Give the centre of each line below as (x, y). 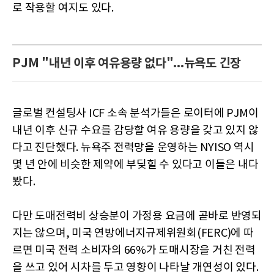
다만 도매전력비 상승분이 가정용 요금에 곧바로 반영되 (137, 217)
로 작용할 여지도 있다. (63, 9)
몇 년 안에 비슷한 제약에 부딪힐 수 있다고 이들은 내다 (135, 165)
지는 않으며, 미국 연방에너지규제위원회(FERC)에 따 (133, 234)
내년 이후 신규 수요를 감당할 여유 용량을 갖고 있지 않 (135, 131)
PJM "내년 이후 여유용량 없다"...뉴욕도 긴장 (127, 64)
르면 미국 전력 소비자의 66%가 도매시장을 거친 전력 (134, 251)
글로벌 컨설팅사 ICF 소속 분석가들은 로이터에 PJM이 (135, 114)
